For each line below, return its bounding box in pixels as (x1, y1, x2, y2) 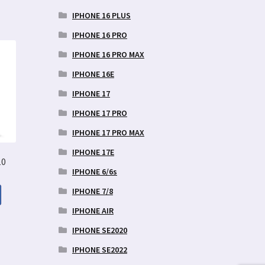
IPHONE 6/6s (72, 166, 117, 177)
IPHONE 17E (72, 146, 114, 157)
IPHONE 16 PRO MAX (72, 49, 144, 60)
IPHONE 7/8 (72, 185, 113, 196)
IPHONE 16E (72, 68, 114, 79)
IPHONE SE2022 (72, 244, 127, 255)
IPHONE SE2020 (72, 224, 127, 235)
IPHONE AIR (72, 205, 114, 216)
